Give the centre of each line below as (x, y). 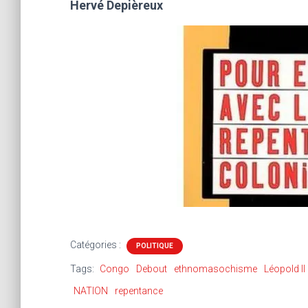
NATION (91, 291)
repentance (139, 291)
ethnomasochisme (216, 269)
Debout (152, 269)
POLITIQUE (155, 246)
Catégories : (97, 245)
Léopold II (285, 269)
